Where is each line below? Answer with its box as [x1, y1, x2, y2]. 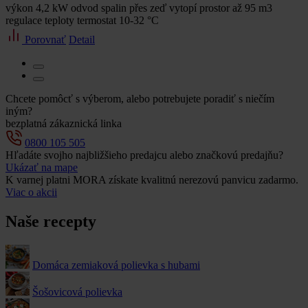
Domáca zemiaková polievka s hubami [32, 259, 200, 272]
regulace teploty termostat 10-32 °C [5, 14, 159, 27]
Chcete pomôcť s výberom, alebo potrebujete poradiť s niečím [5, 93, 274, 105]
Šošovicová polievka [32, 286, 122, 298]
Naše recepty [5, 212, 96, 231]
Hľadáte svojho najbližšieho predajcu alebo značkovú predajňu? [5, 149, 283, 162]
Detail [69, 34, 95, 46]
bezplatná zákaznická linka [5, 118, 122, 130]
